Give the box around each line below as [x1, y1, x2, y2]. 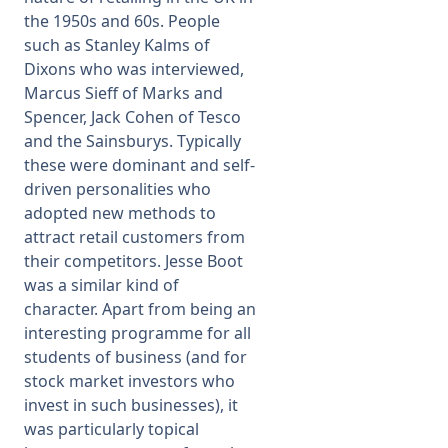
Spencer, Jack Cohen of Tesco [24, 106, 241, 128]
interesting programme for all [24, 322, 251, 344]
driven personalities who [24, 178, 211, 200]
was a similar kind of [24, 274, 179, 296]
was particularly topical [24, 418, 199, 440]
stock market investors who [24, 370, 235, 392]
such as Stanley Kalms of [24, 34, 210, 56]
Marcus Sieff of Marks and [24, 82, 223, 104]
